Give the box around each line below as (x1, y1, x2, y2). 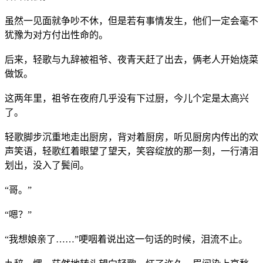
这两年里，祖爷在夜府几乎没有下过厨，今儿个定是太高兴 (5, 93, 249, 103)
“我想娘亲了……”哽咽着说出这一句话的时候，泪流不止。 (5, 234, 248, 244)
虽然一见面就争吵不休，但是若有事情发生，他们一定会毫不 (5, 15, 258, 26)
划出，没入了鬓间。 (5, 160, 89, 170)
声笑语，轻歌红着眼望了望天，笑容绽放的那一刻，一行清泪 (5, 146, 258, 156)
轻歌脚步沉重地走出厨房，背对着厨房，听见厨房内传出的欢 (5, 131, 258, 142)
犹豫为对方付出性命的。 (5, 29, 108, 40)
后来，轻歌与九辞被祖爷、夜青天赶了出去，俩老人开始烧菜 (5, 54, 258, 65)
